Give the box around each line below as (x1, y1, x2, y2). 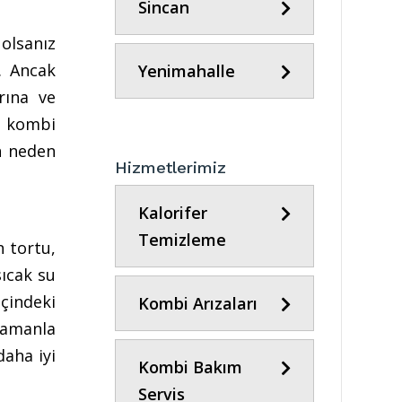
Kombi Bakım (138, 355, 243, 378)
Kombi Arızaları (138, 292, 258, 314)
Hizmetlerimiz (115, 157, 227, 177)
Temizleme (138, 228, 227, 250)
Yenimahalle (138, 60, 236, 83)
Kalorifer (138, 201, 208, 223)
